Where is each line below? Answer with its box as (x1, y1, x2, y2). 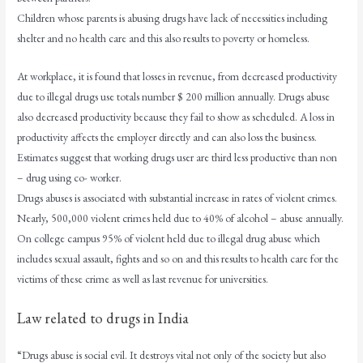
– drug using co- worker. (17, 170, 122, 186)
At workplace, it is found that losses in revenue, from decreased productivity (17, 69, 338, 84)
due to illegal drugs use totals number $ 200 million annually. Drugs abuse (17, 89, 331, 105)
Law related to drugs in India (17, 309, 190, 328)
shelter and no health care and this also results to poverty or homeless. (17, 31, 310, 46)
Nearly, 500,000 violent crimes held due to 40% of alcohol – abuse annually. (17, 211, 344, 226)
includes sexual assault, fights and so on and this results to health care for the (17, 251, 340, 267)
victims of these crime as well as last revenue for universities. (17, 271, 269, 287)
